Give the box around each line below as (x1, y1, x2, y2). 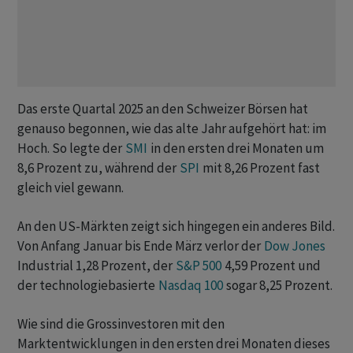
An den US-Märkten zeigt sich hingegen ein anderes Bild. (17, 217, 335, 236)
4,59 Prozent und (222, 257, 321, 275)
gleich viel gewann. (17, 179, 124, 197)
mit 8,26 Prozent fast (200, 159, 320, 177)
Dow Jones (264, 237, 325, 255)
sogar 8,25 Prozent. (224, 277, 333, 295)
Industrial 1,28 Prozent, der (17, 257, 175, 275)
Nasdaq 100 (158, 277, 223, 295)
